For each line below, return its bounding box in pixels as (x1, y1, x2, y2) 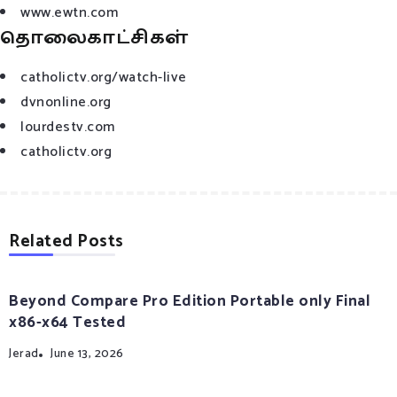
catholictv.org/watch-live (20, 65, 187, 90)
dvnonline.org (20, 90, 112, 114)
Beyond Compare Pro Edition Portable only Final (9, 288, 370, 315)
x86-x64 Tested (9, 309, 126, 336)
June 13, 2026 (51, 343, 124, 363)
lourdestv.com (20, 114, 115, 139)
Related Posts (9, 227, 124, 255)
